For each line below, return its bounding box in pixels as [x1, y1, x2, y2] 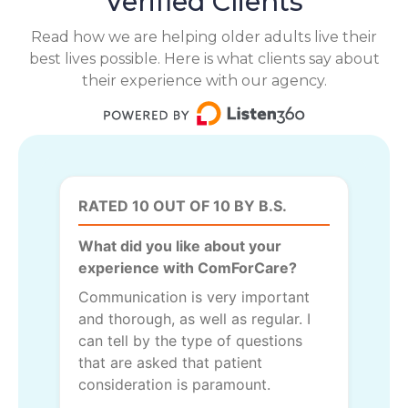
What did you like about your [78, 236, 281, 255]
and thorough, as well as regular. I [78, 309, 311, 328]
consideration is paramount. [78, 374, 270, 393]
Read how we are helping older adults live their [31, 27, 377, 46]
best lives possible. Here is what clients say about [28, 49, 380, 67]
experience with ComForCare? [78, 258, 297, 277]
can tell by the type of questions [78, 331, 302, 350]
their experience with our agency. [81, 71, 327, 89]
